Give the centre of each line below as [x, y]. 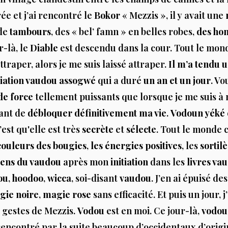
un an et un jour [177, 81]
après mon [86, 162]
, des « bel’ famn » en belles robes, [124, 32]
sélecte [141, 130]
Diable [44, 48]
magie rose [67, 195]
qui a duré [120, 81]
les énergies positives [136, 146]
